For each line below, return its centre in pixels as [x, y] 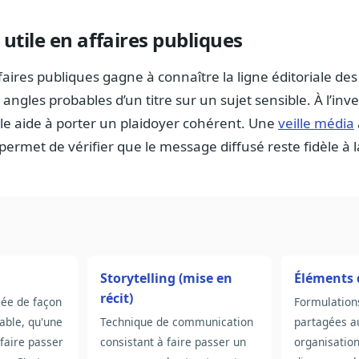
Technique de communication [176, 322]
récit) [116, 298]
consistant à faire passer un [173, 342]
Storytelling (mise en [166, 278]
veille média [316, 123]
